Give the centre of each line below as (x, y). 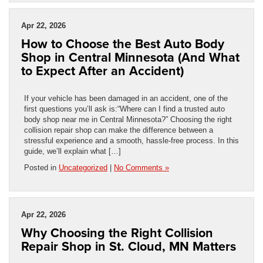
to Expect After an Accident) (102, 70)
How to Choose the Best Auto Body (123, 43)
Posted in (41, 167)
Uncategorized (83, 167)
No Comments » (141, 167)
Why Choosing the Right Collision (117, 232)
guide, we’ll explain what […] (73, 151)
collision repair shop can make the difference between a (119, 130)
